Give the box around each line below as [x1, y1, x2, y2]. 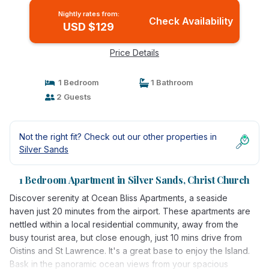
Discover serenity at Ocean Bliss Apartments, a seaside [10, 193, 228, 203]
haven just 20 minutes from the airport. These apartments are [10, 206, 250, 216]
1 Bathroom [149, 77, 193, 87]
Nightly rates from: [58, 10, 119, 18]
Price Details [110, 47, 159, 58]
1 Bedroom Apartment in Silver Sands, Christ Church [19, 174, 250, 186]
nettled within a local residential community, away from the [10, 219, 238, 229]
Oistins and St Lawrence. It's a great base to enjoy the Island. [10, 246, 250, 256]
